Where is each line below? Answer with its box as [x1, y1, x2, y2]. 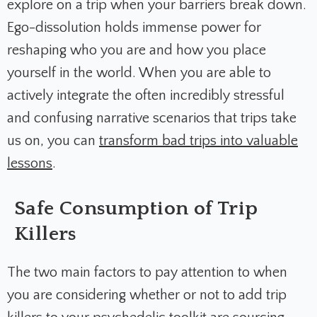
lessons [7, 156, 52, 172]
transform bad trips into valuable [99, 133, 298, 149]
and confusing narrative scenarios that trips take [7, 110, 296, 127]
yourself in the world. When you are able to [7, 65, 271, 81]
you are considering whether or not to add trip [7, 287, 287, 304]
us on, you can [7, 133, 99, 149]
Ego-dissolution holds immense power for [7, 20, 261, 36]
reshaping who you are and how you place [7, 42, 266, 59]
